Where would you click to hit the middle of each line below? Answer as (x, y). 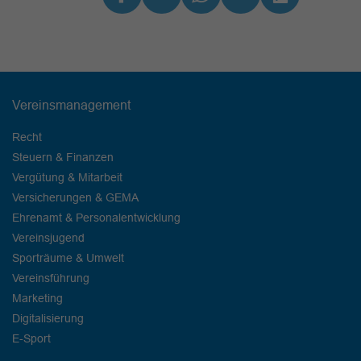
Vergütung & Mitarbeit (67, 178)
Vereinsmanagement (71, 105)
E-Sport (31, 339)
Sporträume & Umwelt (68, 258)
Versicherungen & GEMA (75, 198)
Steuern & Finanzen (63, 158)
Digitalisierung (48, 319)
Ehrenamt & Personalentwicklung (96, 218)
